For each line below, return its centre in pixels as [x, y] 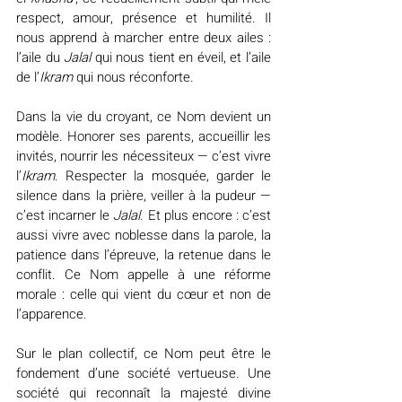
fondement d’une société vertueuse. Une [144, 374]
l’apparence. [52, 315]
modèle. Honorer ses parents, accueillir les [144, 137]
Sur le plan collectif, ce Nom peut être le [144, 354]
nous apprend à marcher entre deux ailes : [144, 38]
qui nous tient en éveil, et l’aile [181, 58]
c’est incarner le [65, 216]
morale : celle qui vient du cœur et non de [144, 295]
